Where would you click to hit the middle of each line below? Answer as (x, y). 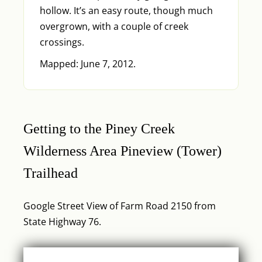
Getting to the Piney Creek (99, 128)
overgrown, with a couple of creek (114, 26)
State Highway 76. (62, 221)
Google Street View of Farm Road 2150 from (120, 206)
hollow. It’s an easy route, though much (126, 10)
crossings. (62, 42)
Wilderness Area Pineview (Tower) (123, 151)
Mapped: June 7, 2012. (87, 63)
